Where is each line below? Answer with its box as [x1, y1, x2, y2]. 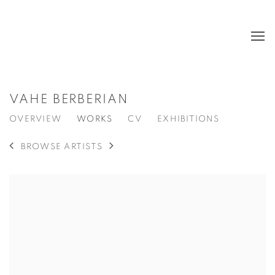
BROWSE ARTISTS [20, 142, 103, 152]
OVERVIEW [9, 115, 62, 123]
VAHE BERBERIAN [9, 93, 128, 106]
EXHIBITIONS [157, 115, 219, 123]
